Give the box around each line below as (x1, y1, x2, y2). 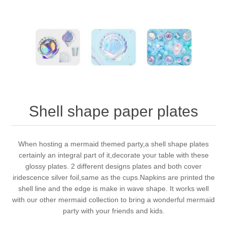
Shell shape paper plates (29, 102, 198, 120)
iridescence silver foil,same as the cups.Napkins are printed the (12, 173, 215, 181)
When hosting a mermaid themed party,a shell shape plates (18, 139, 209, 148)
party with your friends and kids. (62, 206, 165, 215)
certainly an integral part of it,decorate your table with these (18, 150, 209, 159)
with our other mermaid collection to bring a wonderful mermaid (12, 195, 215, 204)
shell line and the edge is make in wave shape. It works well (18, 184, 209, 193)
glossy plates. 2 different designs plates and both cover (25, 162, 202, 170)
